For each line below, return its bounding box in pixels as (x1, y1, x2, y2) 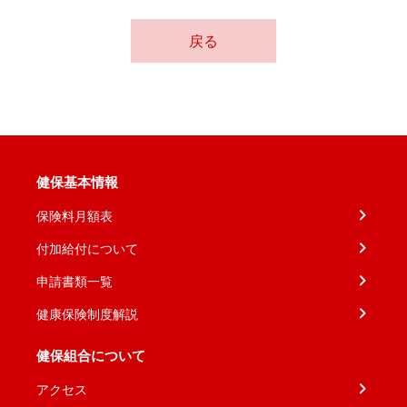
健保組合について (36, 345, 145, 365)
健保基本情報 (36, 172, 118, 192)
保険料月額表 (36, 206, 113, 224)
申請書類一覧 (36, 272, 113, 290)
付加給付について (36, 239, 138, 257)
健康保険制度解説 (36, 304, 138, 323)
